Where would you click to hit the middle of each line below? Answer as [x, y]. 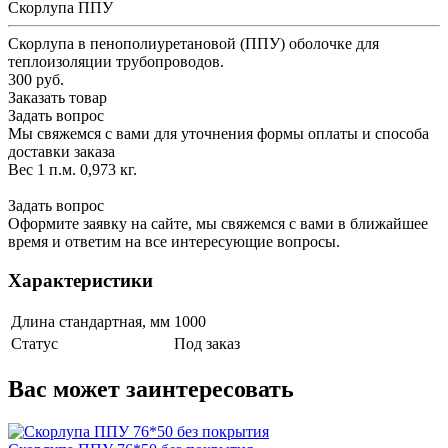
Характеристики [80, 280]
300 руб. [36, 79]
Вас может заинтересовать [151, 389]
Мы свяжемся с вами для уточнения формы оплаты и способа [218, 133]
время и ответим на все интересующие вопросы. [174, 241]
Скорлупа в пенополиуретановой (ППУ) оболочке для [193, 43]
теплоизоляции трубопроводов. [116, 61]
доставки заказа [61, 151]
